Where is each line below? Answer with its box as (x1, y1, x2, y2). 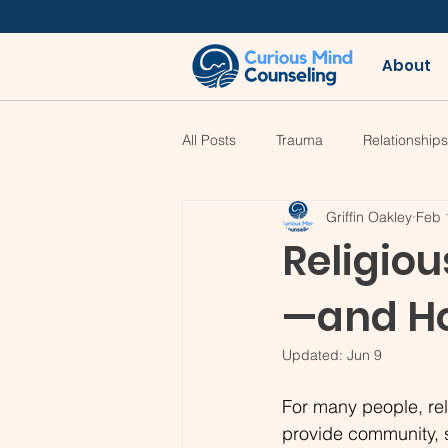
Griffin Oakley (326, 207, 412, 226)
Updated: (282, 346, 347, 364)
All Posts (182, 130, 236, 149)
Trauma (276, 130, 323, 149)
